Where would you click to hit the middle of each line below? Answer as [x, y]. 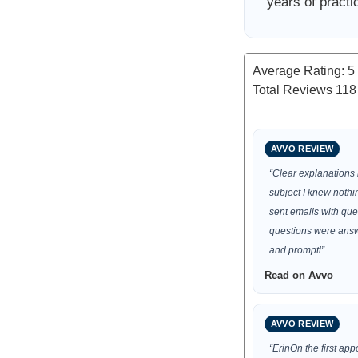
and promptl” [296, 250]
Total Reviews [294, 90]
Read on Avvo [298, 275]
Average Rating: [300, 71]
